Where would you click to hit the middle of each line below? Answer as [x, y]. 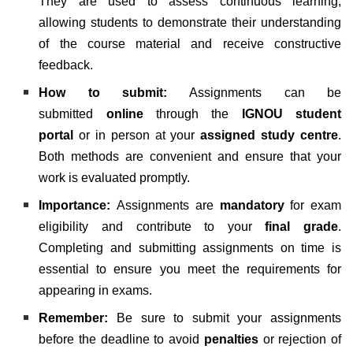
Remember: [78, 318]
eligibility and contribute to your [152, 226]
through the [192, 113]
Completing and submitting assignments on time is [190, 247]
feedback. [66, 65]
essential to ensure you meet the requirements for [190, 269]
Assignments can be [265, 92]
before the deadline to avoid [121, 339]
